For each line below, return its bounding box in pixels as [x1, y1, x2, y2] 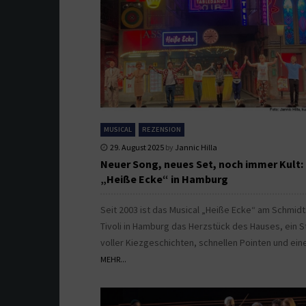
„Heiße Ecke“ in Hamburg [100, 171, 228, 186]
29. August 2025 [110, 141, 164, 152]
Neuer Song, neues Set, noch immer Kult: [100, 156, 303, 171]
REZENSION [142, 124, 181, 134]
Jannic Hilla [175, 141, 217, 152]
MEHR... [100, 253, 126, 264]
